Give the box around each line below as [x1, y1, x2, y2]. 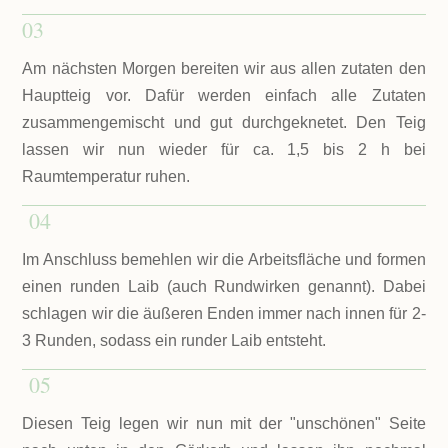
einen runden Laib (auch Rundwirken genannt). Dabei [22, 278, 426, 296]
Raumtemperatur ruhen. [22, 168, 195, 186]
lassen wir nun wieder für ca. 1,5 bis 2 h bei [22, 141, 426, 159]
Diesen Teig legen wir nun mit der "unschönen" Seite [22, 415, 426, 433]
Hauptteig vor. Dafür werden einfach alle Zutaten [22, 87, 426, 105]
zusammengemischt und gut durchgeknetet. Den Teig [22, 114, 426, 132]
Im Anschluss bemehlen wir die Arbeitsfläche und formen [22, 251, 426, 269]
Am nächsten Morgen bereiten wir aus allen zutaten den [22, 60, 426, 78]
